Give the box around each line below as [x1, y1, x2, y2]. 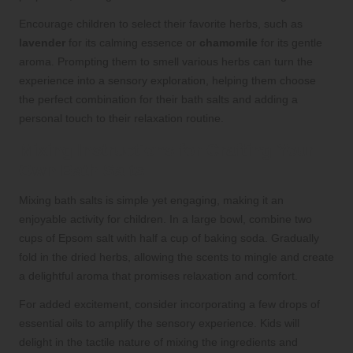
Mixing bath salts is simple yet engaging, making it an [19, 194, 284, 207]
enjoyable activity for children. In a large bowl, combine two [19, 213, 312, 226]
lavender [19, 36, 65, 50]
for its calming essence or [65, 36, 199, 50]
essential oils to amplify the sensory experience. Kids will [19, 317, 299, 330]
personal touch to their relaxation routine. [19, 112, 224, 125]
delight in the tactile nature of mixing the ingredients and [19, 336, 298, 349]
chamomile [199, 36, 258, 50]
